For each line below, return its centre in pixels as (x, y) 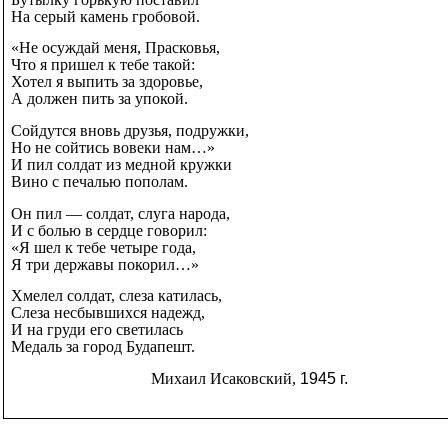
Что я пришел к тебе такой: (103, 65)
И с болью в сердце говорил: (109, 230)
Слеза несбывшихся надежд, (108, 313)
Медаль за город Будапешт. (103, 347)
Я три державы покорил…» (105, 264)
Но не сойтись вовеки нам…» (113, 147)
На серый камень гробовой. (105, 16)
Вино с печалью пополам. (99, 181)
